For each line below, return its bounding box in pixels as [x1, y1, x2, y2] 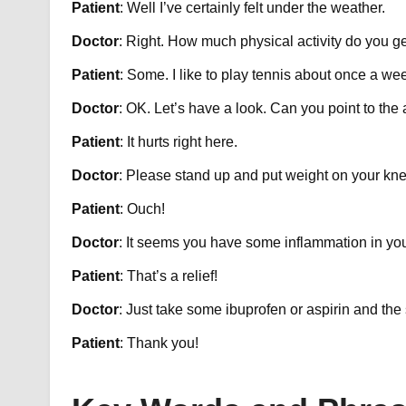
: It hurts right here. [119, 134, 241, 150]
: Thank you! [119, 335, 198, 352]
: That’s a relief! [119, 268, 217, 285]
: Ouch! [119, 201, 169, 217]
